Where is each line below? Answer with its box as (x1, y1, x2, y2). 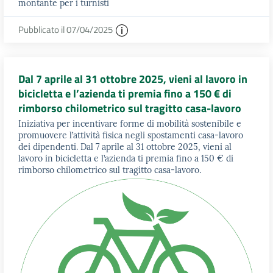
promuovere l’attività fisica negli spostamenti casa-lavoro (18, 130, 243, 141)
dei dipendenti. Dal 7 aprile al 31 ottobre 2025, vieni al (18, 141, 232, 153)
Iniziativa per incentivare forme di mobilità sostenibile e (18, 118, 241, 130)
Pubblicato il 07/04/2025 (18, 22, 115, 37)
